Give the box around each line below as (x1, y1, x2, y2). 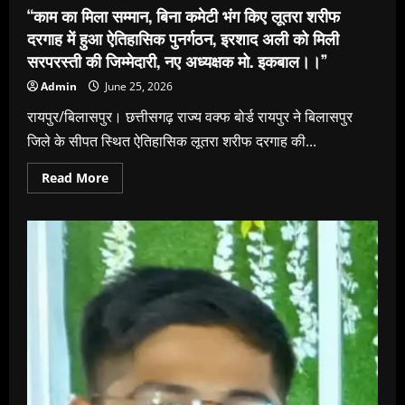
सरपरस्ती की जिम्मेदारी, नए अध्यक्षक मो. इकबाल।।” (27, 48, 327, 72)
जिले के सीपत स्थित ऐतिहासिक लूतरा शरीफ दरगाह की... (27, 130, 316, 151)
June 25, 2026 (102, 78, 173, 94)
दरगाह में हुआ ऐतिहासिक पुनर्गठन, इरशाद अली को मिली (27, 25, 339, 50)
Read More (42, 168, 108, 186)
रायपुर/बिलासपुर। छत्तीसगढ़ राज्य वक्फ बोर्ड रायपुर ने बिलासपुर (27, 106, 353, 127)
